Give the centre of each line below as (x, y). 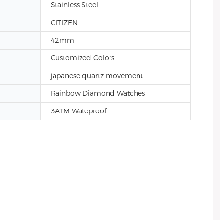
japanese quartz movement (97, 76)
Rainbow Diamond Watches (98, 93)
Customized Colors (82, 58)
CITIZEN (64, 23)
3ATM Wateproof (79, 111)
